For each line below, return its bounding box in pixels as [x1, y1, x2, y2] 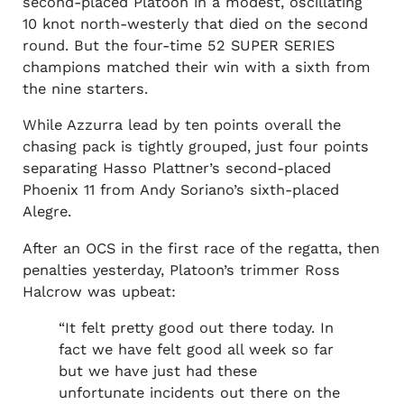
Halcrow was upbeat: [22, 282, 176, 300]
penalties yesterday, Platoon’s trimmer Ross [22, 261, 340, 279]
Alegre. [22, 203, 71, 221]
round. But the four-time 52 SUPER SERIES [22, 37, 335, 55]
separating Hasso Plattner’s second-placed [22, 160, 331, 178]
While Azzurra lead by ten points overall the [22, 116, 341, 134]
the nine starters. [22, 80, 148, 98]
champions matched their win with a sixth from [22, 59, 371, 77]
